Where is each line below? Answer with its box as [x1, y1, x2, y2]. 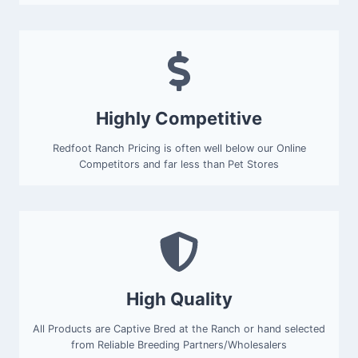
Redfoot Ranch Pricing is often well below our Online [52, 142, 306, 155]
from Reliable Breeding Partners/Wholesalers [71, 339, 287, 352]
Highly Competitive [96, 108, 262, 129]
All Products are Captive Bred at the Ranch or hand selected [33, 323, 325, 336]
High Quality [125, 288, 233, 310]
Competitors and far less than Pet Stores [79, 158, 279, 171]
